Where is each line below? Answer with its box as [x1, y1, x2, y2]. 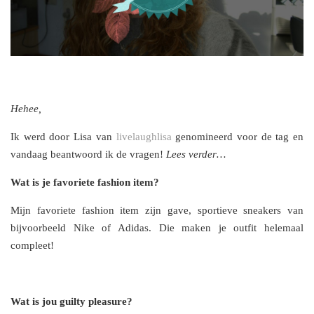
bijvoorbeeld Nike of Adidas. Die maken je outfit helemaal [11, 222, 303, 234]
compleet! [11, 240, 54, 252]
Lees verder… [166, 149, 226, 161]
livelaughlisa [116, 131, 172, 143]
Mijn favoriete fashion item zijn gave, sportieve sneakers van [11, 205, 303, 217]
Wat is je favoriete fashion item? [11, 177, 159, 189]
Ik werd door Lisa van [11, 131, 116, 143]
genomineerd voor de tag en [171, 131, 303, 143]
